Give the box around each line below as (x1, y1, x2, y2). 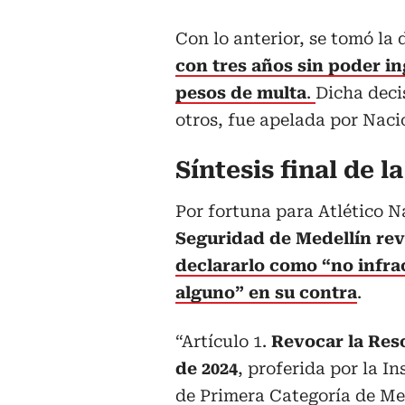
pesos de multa (175, 82, 306, 102)
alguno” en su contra (175, 282, 357, 302)
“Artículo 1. (175, 331, 271, 351)
